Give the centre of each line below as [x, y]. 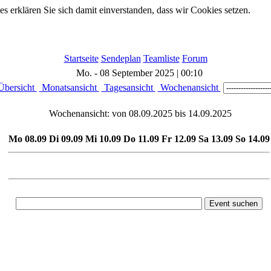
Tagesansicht [128, 87]
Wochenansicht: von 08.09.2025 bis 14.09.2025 [139, 113]
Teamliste [161, 58]
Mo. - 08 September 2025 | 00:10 [139, 73]
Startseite [81, 58]
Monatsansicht [69, 87]
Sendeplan [121, 58]
